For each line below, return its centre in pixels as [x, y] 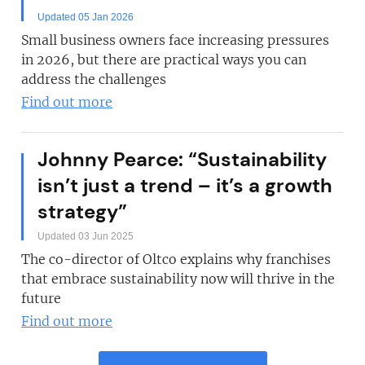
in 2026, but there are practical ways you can [164, 59]
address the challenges [94, 79]
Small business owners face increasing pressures [176, 40]
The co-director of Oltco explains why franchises [176, 259]
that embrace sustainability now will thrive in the [178, 279]
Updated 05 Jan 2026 [86, 17]
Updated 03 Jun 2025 [86, 236]
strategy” [83, 211]
